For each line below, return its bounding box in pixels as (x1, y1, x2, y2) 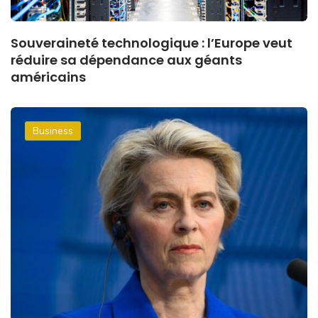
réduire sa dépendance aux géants (11, 51, 242, 70)
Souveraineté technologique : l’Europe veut (11, 34, 292, 53)
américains (11, 68, 86, 87)
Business (33, 124, 73, 138)
